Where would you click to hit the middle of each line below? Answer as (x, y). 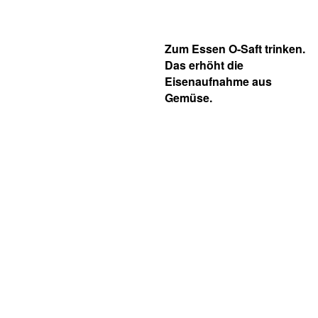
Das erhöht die (204, 65)
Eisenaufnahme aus (218, 81)
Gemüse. (188, 98)
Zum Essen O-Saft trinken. (235, 49)
